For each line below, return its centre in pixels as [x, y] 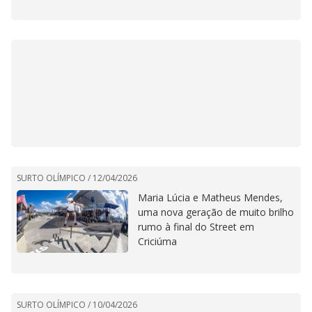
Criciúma [157, 241]
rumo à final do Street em [196, 226]
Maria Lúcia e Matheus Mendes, [210, 197]
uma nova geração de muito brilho [216, 212]
